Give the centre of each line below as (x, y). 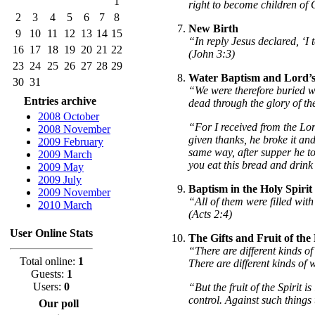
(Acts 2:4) (210, 214)
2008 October (69, 116)
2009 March (65, 154)
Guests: (49, 274)
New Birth (213, 28)
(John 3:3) (212, 53)
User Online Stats (51, 233)
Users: (49, 287)
